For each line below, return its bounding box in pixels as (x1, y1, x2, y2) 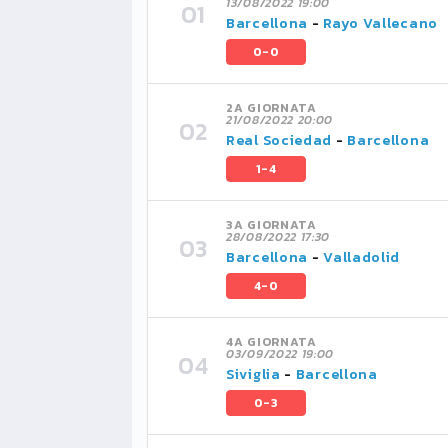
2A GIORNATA (226, 99, 317, 117)
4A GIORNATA (226, 333, 317, 351)
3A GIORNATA (226, 216, 317, 234)
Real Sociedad (226, 130, 333, 151)
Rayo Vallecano (323, 13, 438, 34)
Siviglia (226, 364, 281, 385)
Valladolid (323, 247, 401, 268)
